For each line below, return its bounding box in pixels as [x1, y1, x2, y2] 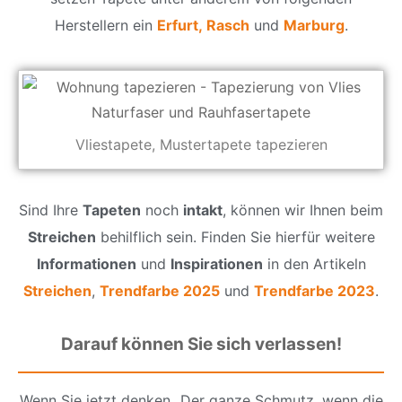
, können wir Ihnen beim [223, 201, 383, 220]
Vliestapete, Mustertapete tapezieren [74, 135, 328, 154]
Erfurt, [156, 15, 206, 34]
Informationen [36, 255, 136, 274]
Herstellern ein [54, 15, 157, 34]
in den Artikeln [262, 255, 366, 274]
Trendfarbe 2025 [100, 282, 220, 301]
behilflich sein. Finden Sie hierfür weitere [95, 228, 375, 247]
